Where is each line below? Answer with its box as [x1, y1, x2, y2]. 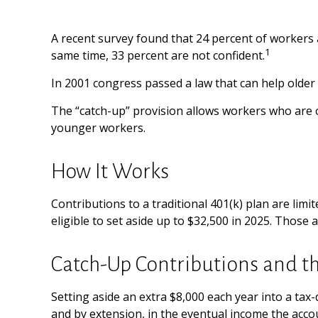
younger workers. [51, 120, 146, 136]
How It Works [51, 160, 169, 182]
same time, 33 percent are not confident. [51, 48, 265, 63]
